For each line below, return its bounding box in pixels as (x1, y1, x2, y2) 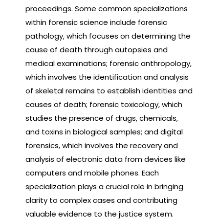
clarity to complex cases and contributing (25, 195, 177, 205)
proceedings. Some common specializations (25, 3, 188, 14)
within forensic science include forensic (25, 17, 167, 27)
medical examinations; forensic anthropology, (25, 58, 192, 68)
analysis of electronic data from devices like (25, 153, 186, 164)
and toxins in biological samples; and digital (25, 126, 183, 137)
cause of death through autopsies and (25, 44, 168, 55)
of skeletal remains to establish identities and (25, 85, 193, 96)
